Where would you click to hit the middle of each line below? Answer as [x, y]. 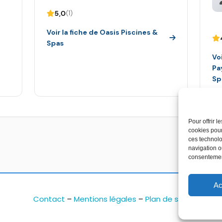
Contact [49, 199]
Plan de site [167, 199]
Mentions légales [105, 199]
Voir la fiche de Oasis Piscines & [102, 32]
